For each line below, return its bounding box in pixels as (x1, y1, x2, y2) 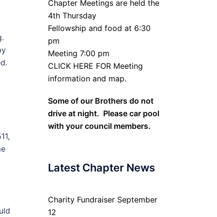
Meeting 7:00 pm (47, 48, 109, 58)
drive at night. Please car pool (47, 108, 159, 118)
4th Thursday (47, 11, 96, 20)
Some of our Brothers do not (47, 96, 154, 106)
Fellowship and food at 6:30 (47, 23, 151, 33)
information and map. (47, 74, 126, 83)
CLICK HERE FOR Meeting (47, 61, 143, 71)
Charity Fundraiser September (47, 195, 157, 204)
